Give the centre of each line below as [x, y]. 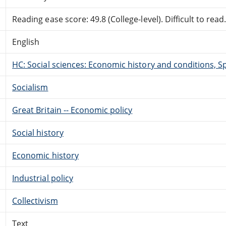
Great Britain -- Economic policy [72, 110]
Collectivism [35, 201]
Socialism [30, 87]
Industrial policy [43, 178]
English [26, 42]
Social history [38, 132]
